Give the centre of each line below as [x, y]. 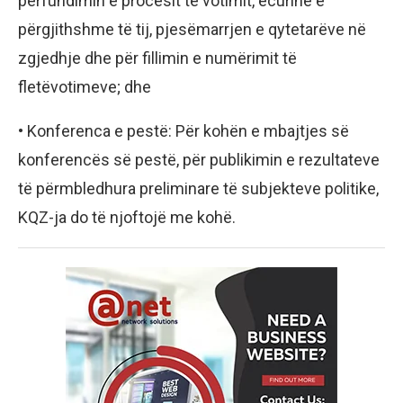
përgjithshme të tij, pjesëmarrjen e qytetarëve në [192, 30]
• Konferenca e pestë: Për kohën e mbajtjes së [184, 131]
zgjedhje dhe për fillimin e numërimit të [157, 58]
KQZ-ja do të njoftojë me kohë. [127, 218]
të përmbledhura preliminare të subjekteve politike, [198, 189]
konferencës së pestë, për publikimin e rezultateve [199, 160]
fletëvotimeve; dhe [85, 87]
